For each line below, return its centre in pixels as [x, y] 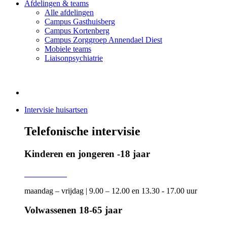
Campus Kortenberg [77, 31]
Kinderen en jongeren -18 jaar [87, 154]
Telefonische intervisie [82, 131]
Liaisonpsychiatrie [74, 58]
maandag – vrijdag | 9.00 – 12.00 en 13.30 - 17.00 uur [111, 191]
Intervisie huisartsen [56, 110]
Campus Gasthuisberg [80, 22]
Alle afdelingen [69, 12]
